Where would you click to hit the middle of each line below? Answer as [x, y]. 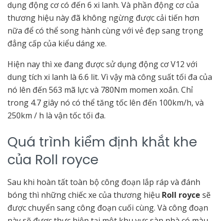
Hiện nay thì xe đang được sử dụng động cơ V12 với [102, 64]
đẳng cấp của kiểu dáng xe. [57, 44]
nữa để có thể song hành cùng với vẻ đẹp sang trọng [105, 31]
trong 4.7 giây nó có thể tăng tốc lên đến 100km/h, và [106, 103]
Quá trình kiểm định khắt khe [102, 142]
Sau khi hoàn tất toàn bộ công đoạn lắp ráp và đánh [104, 182]
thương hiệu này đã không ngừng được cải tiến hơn [103, 18]
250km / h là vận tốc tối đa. [56, 116]
